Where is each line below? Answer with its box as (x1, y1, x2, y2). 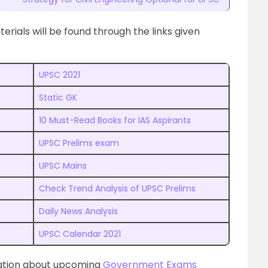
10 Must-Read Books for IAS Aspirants (39, 114, 191, 126)
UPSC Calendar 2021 (39, 228, 121, 240)
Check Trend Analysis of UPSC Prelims (39, 182, 196, 194)
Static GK (39, 92, 77, 103)
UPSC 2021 (39, 69, 80, 81)
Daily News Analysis (39, 205, 118, 217)
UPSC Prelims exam (39, 137, 119, 149)
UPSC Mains (39, 160, 87, 172)
